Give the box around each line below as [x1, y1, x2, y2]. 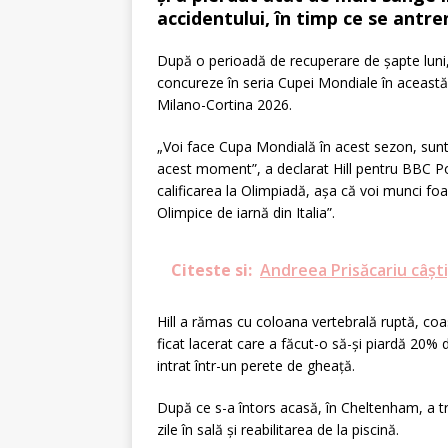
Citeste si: [171, 259, 252, 282]
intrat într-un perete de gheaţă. [157, 356, 355, 376]
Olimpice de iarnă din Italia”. [157, 203, 335, 223]
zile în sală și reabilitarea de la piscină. [157, 420, 399, 440]
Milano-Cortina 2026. [157, 95, 292, 115]
